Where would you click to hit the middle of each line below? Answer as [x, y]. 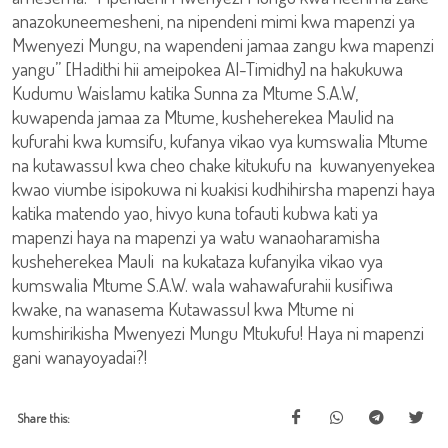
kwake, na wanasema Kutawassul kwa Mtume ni [183, 308]
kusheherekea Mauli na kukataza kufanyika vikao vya [197, 260]
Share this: [43, 418]
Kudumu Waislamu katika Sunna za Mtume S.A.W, [185, 92]
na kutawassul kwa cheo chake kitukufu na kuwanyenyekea [223, 164]
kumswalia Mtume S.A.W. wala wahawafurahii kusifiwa [202, 284]
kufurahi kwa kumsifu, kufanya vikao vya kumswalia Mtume [220, 140]
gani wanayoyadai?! [79, 356]
